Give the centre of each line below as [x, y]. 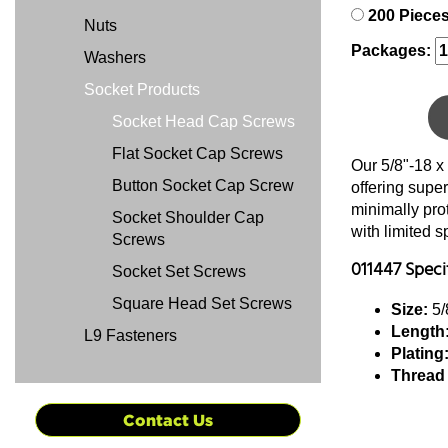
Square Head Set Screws [202, 303]
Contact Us [168, 420]
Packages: [393, 50]
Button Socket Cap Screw [203, 185]
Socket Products [140, 89]
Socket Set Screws [179, 271]
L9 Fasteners [128, 335]
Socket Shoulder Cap [188, 217]
